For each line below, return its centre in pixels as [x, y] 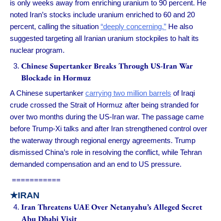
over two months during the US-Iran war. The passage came [107, 117]
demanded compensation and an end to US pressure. [96, 164]
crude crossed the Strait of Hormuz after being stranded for [104, 105]
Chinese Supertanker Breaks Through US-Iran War [107, 66]
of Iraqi [183, 93]
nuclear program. [37, 50]
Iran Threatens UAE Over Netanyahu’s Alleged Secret [111, 207]
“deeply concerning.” [133, 27]
